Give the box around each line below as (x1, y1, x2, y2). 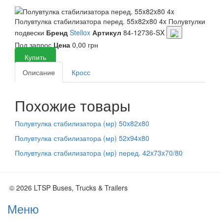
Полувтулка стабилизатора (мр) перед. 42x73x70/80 (15, 147, 183, 158)
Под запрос (15, 39, 54, 50)
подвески (15, 27, 44, 37)
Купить (25, 52, 46, 62)
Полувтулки (168, 16, 205, 26)
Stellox (70, 27, 90, 37)
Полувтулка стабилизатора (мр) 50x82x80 (15, 118, 149, 128)
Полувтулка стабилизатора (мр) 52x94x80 (15, 133, 149, 143)
